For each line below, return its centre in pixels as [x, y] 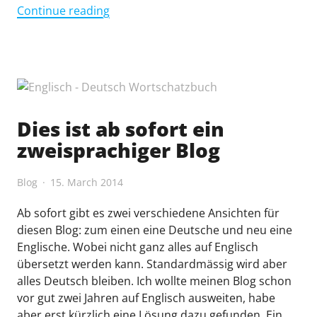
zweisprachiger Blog [119, 150]
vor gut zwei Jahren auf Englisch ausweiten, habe [146, 298]
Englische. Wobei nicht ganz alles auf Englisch [138, 247]
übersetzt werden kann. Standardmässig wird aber [152, 264]
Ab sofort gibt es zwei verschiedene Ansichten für [148, 213]
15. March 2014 [87, 183]
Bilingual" [134, 78]
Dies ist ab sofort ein [121, 129]
